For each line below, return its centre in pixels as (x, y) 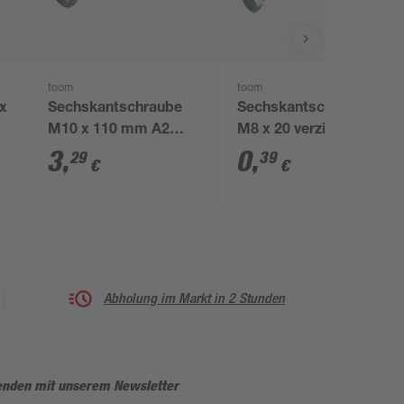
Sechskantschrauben (309, 109)
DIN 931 (75, 152)
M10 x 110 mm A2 (109, 131)
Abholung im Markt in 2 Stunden (194, 298)
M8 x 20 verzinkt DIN (308, 131)
